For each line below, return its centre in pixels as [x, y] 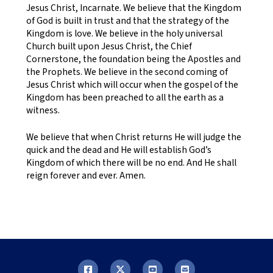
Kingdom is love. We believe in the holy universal [124, 33]
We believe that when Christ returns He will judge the [133, 137]
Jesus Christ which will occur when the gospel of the [132, 84]
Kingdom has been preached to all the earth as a [125, 97]
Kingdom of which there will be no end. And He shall [131, 163]
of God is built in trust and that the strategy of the [127, 20]
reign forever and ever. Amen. [86, 176]
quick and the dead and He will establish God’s [119, 150]
